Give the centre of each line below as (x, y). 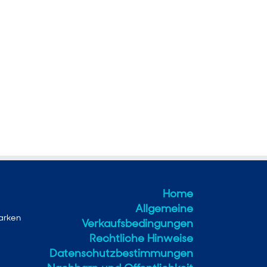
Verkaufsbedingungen (137, 223)
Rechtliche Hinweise (141, 238)
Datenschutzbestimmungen (121, 253)
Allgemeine (164, 208)
